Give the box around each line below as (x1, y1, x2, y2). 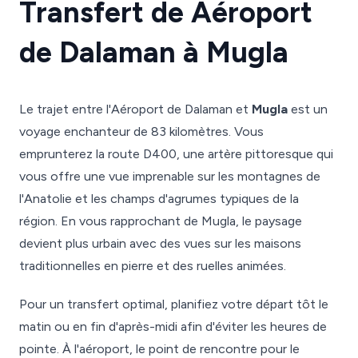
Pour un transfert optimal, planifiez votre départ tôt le (19, 296, 328, 312)
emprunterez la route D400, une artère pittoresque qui (19, 146, 333, 161)
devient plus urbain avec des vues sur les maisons (19, 236, 301, 251)
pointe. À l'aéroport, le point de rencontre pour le (19, 341, 300, 356)
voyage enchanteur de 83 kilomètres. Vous (19, 124, 264, 139)
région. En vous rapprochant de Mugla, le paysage (19, 213, 302, 229)
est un (288, 101, 328, 117)
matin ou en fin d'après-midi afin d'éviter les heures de (19, 319, 327, 334)
